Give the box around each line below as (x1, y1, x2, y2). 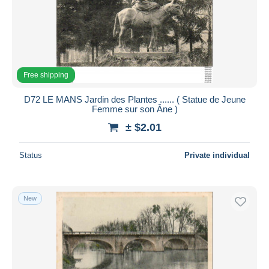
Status (19, 150, 42, 160)
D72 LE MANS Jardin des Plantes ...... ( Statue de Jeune (23, 94, 246, 104)
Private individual (184, 150, 250, 160)
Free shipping (23, 70, 68, 79)
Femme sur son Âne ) (91, 103, 178, 114)
